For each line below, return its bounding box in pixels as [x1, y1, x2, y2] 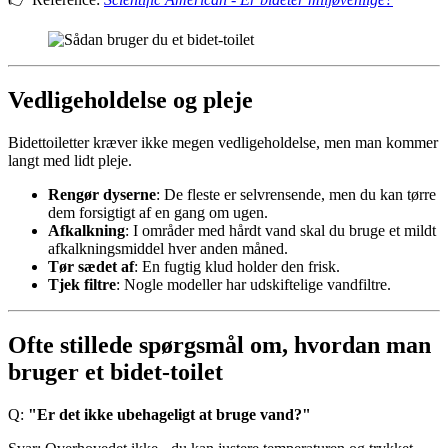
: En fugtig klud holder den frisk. [134, 257, 340, 275]
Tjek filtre [48, 275, 116, 293]
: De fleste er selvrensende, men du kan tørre [156, 185, 436, 203]
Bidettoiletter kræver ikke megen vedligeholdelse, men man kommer [8, 133, 438, 151]
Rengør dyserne [48, 185, 156, 203]
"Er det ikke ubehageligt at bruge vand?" [28, 405, 311, 423]
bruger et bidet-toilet [8, 358, 223, 385]
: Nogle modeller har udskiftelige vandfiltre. [116, 275, 391, 293]
